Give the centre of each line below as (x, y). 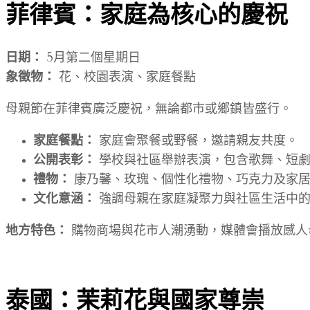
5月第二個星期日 (92, 58)
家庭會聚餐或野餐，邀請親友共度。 (197, 142)
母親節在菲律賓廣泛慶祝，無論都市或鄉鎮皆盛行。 (149, 110)
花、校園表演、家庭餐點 (126, 78)
